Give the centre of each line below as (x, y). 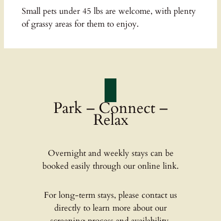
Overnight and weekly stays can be (110, 153)
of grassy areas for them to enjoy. (80, 24)
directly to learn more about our (110, 208)
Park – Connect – (110, 108)
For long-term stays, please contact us (110, 195)
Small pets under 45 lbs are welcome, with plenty (109, 11)
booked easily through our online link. (110, 166)
